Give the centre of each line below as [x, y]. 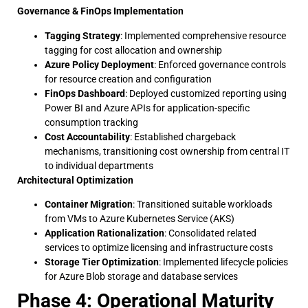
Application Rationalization [104, 233]
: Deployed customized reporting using [206, 93]
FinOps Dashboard [85, 93]
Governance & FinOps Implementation [100, 11]
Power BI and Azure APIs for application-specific [147, 108]
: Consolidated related [210, 233]
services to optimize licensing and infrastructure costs [159, 248]
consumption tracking [91, 122]
